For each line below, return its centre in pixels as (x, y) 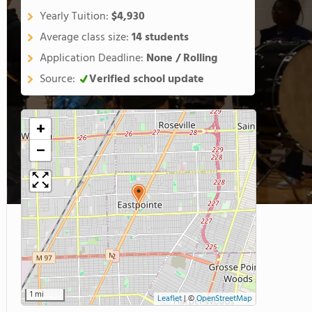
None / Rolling (182, 58)
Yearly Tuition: (76, 17)
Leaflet (170, 299)
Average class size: (86, 38)
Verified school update (147, 79)
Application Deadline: (93, 58)
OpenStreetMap (224, 299)
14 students (160, 38)
